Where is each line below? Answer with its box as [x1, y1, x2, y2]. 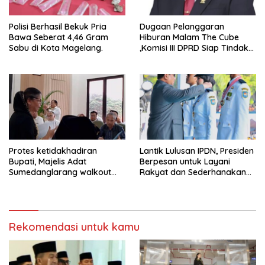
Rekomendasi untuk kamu [9, 219, 140, 234]
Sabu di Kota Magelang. [9, 42, 103, 53]
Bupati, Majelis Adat [9, 156, 86, 167]
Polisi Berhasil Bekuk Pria [9, 21, 106, 32]
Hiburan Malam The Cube [140, 31, 239, 43]
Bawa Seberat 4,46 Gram [9, 31, 108, 43]
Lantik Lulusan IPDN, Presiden [140, 145, 254, 156]
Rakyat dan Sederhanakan [140, 166, 246, 177]
